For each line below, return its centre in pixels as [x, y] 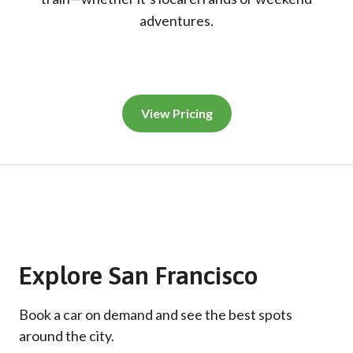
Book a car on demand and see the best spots [156, 314]
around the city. [67, 336]
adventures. [176, 20]
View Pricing [176, 113]
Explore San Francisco [139, 275]
